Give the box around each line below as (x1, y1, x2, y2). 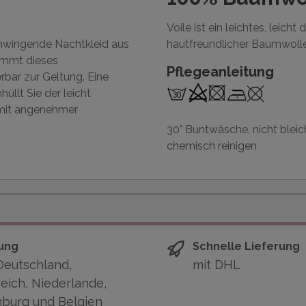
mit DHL (193, 258, 240, 273)
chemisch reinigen (167, 139, 257, 152)
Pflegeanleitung (167, 64, 274, 80)
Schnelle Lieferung (193, 240, 300, 253)
